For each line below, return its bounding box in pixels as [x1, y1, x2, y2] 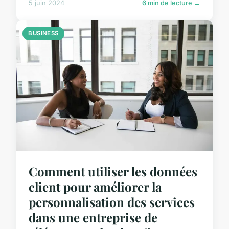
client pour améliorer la [29, 178, 162, 195]
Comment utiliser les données [29, 163, 197, 179]
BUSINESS [28, 29, 59, 37]
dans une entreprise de [29, 209, 157, 225]
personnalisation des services [29, 193, 195, 210]
